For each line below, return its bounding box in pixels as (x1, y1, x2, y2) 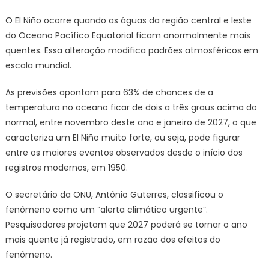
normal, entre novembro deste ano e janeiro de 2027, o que (5, 116, 256, 129)
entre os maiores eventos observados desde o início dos (5, 147, 243, 159)
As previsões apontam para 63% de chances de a (5, 86, 213, 99)
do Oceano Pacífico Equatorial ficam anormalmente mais (5, 29, 250, 42)
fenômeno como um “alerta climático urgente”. (5, 204, 208, 216)
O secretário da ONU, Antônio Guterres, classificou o (5, 189, 223, 201)
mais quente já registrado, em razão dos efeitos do (5, 234, 220, 246)
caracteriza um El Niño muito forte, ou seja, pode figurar (5, 131, 240, 144)
